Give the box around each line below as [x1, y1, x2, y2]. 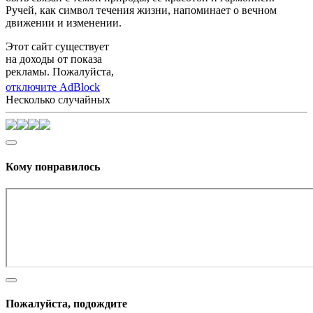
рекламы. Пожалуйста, [6, 66, 114, 78]
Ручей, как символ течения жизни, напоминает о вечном [6, 4, 277, 17]
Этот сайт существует [6, 41, 109, 53]
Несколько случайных [6, 94, 110, 106]
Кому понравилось [6, 160, 100, 173]
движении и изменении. [6, 17, 122, 29]
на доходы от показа [6, 53, 102, 66]
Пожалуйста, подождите [6, 298, 127, 310]
